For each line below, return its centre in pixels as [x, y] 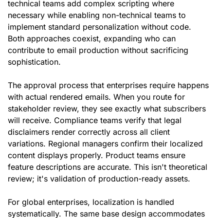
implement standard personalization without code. [100, 27]
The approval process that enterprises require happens [108, 85]
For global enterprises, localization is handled [91, 202]
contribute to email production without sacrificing [98, 50]
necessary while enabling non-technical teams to [97, 15]
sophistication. [34, 62]
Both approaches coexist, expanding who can [92, 39]
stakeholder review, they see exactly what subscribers [107, 109]
